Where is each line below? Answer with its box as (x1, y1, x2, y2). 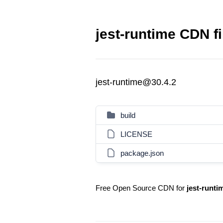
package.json (120, 149, 164, 157)
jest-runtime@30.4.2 (96, 77, 176, 87)
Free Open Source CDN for (96, 184, 187, 192)
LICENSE (120, 130, 152, 138)
